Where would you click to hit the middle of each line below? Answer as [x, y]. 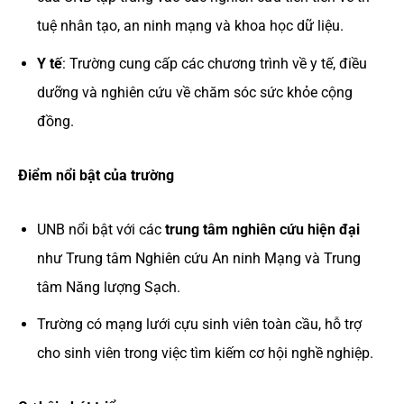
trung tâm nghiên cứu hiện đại [262, 229]
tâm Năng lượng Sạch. [108, 287]
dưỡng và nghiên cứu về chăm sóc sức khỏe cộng [194, 92]
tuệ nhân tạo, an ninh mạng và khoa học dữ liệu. [190, 25]
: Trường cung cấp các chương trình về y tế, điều [214, 63]
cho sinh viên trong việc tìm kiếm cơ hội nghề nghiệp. [205, 353]
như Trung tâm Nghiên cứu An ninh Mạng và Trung [198, 258]
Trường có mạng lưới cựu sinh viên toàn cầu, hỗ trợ [199, 325]
